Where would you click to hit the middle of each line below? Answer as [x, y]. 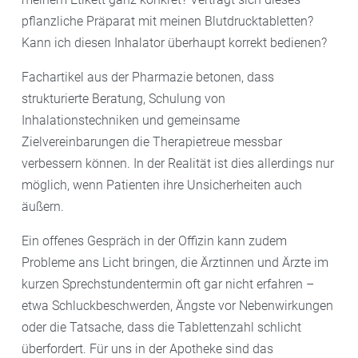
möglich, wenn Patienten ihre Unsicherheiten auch [162, 185]
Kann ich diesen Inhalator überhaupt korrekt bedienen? [174, 42]
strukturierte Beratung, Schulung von [123, 98]
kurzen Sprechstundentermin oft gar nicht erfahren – [168, 284]
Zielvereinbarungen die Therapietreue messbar [152, 141]
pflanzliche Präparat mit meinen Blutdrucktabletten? [167, 21]
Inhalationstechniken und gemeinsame [131, 120]
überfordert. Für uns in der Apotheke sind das [147, 348]
